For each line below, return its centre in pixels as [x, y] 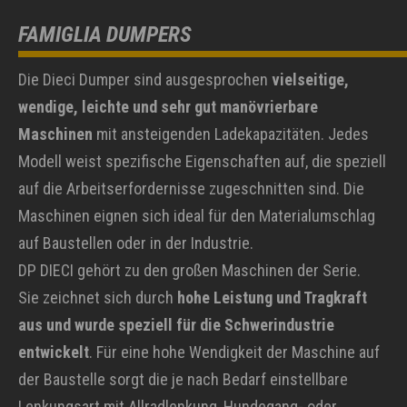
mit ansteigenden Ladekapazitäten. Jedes [231, 134]
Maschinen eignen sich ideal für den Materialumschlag [197, 216]
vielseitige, [310, 80]
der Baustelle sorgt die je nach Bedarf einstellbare [183, 380]
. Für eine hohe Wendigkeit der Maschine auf [234, 352]
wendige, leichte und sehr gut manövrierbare [168, 107]
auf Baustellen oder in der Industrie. [136, 243]
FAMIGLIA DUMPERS [105, 35]
